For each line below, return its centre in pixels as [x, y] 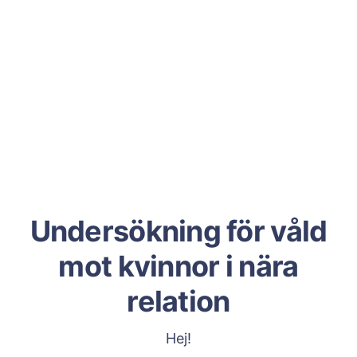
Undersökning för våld [178, 231]
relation [178, 301]
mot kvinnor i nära [178, 266]
